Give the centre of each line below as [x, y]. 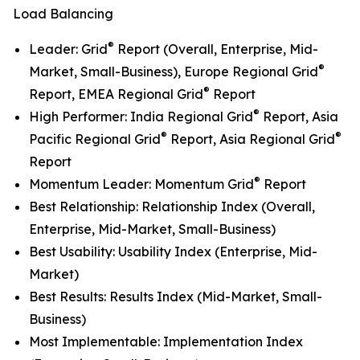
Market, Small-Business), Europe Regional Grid [174, 72]
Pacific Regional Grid [95, 139]
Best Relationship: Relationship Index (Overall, [172, 207]
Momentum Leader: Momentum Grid [141, 184]
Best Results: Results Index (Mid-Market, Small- [176, 297]
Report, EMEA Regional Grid [116, 94]
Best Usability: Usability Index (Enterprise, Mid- [173, 252]
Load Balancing [63, 14]
